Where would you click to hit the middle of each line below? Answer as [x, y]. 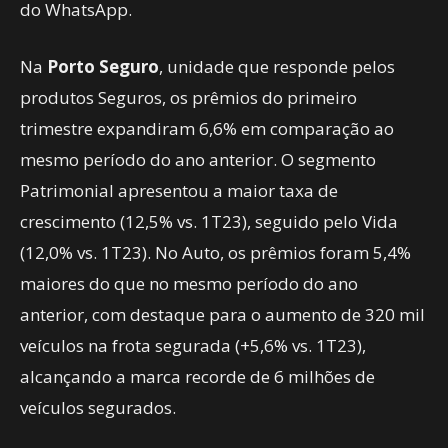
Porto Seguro [103, 66]
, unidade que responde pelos [277, 66]
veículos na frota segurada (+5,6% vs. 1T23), [193, 345]
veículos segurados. [98, 407]
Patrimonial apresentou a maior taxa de [179, 190]
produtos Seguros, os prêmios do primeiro [188, 97]
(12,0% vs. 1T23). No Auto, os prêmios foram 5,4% [215, 252]
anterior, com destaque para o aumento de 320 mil [222, 314]
